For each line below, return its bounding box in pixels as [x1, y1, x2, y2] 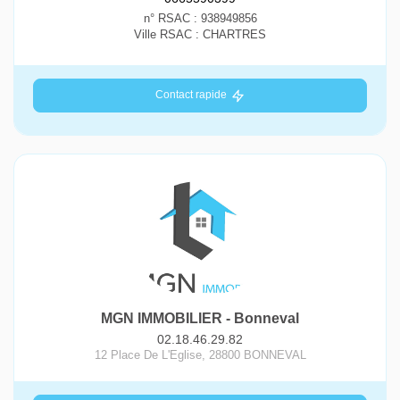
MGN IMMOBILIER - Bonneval [101, 310, 299, 326]
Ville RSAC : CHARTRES [134, 28, 266, 42]
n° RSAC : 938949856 [143, 12, 257, 26]
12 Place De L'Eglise [94, 347, 202, 362]
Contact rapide [154, 88, 227, 102]
